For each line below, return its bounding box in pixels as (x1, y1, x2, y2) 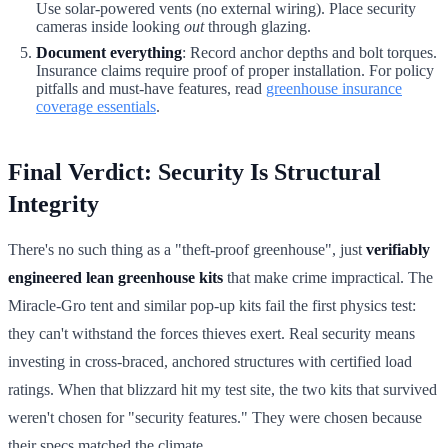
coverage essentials (36, 97, 156, 115)
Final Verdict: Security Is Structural (8, 158, 381, 185)
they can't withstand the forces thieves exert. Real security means (8, 324, 415, 342)
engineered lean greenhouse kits (8, 268, 223, 286)
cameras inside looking (36, 17, 184, 35)
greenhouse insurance (266, 79, 402, 97)
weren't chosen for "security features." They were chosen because (8, 408, 422, 426)
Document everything (36, 43, 182, 61)
